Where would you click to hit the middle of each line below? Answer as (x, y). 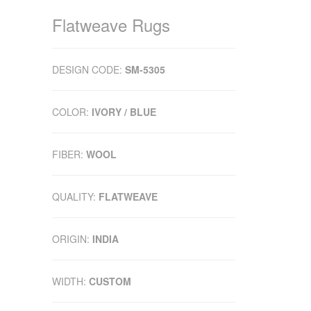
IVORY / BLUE (124, 112)
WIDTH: (70, 281)
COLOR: (72, 112)
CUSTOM (110, 281)
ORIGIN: (72, 239)
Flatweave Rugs (111, 25)
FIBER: (69, 154)
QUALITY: (75, 197)
